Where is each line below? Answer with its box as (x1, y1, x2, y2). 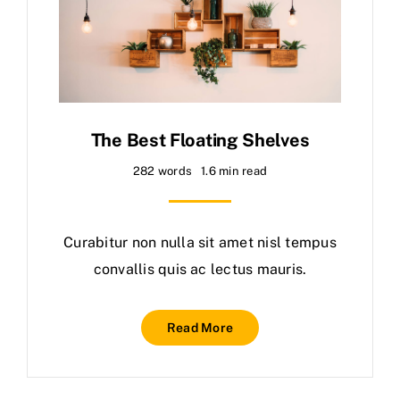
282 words (132, 163, 193, 178)
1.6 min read (201, 163, 268, 178)
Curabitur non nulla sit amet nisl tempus (63, 233, 337, 251)
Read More (166, 320, 234, 335)
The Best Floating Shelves (90, 129, 310, 151)
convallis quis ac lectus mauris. (93, 260, 307, 278)
